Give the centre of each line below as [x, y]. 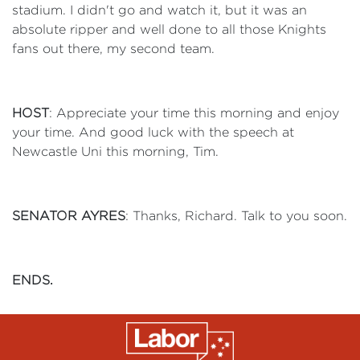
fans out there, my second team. [113, 49]
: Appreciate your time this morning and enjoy [194, 113]
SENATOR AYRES [69, 216]
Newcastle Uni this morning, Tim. [115, 151]
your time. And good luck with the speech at [153, 132]
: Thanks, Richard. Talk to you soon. [236, 216]
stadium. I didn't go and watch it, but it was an [160, 10]
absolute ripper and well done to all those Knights [169, 29]
